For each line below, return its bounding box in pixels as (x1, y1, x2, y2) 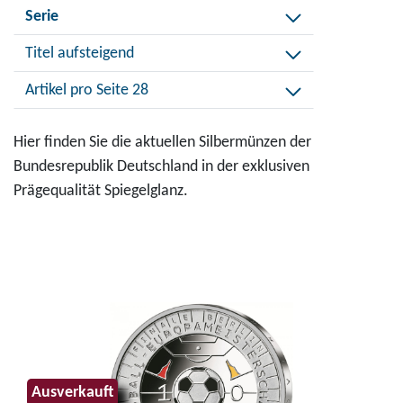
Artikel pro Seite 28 (132, 82, 148, 100)
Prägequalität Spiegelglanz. (13, 183, 188, 201)
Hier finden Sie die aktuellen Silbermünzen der (13, 134, 311, 152)
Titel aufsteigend (58, 45, 134, 63)
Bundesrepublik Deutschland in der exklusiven (13, 158, 309, 176)
